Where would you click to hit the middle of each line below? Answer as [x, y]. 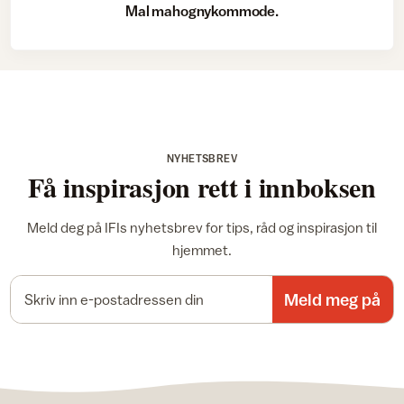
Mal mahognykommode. [202, 10]
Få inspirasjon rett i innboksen [202, 187]
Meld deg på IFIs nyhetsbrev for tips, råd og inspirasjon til [202, 227]
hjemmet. [202, 250]
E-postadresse [245, 284]
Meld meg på [333, 299]
